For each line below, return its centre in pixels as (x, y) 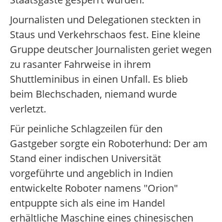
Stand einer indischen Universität (85, 158)
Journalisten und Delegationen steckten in (105, 20)
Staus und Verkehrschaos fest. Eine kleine (105, 34)
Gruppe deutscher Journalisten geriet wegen (111, 49)
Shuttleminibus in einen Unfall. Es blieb (99, 79)
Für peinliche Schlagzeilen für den (86, 129)
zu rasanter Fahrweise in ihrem (81, 64)
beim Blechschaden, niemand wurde (93, 94)
